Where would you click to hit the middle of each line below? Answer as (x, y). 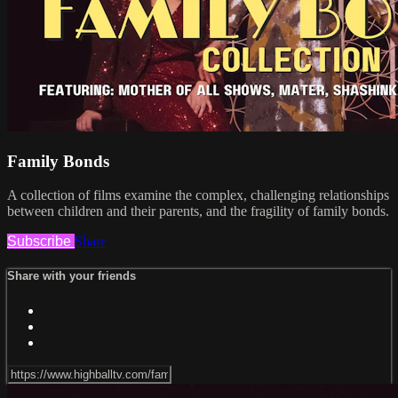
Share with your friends (72, 276)
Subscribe (41, 242)
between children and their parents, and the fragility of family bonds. (198, 211)
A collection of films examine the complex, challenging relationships (198, 195)
